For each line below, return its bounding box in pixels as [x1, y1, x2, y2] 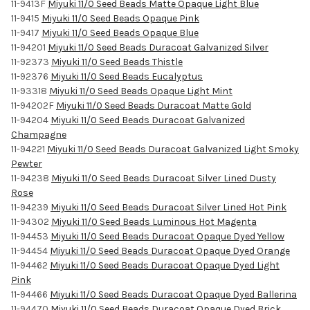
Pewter [11, 157, 42, 170]
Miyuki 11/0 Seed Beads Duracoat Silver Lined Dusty [51, 172, 276, 184]
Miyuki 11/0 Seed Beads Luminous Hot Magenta [51, 215, 257, 228]
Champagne [11, 128, 66, 140]
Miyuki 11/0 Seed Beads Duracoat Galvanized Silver [48, 41, 268, 53]
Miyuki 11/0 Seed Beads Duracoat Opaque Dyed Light [50, 259, 280, 271]
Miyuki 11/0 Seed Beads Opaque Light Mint [49, 84, 232, 97]
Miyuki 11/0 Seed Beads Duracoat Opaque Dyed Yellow [51, 230, 284, 242]
